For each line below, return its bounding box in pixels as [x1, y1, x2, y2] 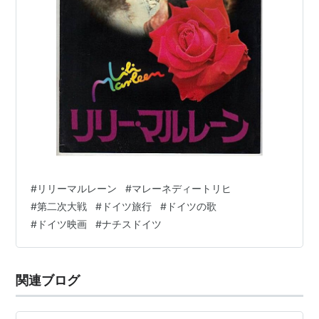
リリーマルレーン [37, 182, 117, 194]
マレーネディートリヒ [132, 182, 232, 194]
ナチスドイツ [102, 218, 162, 230]
